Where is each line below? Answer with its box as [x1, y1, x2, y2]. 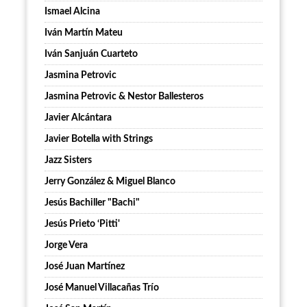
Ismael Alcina [45, 7, 100, 17]
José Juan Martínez [45, 262, 125, 272]
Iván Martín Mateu [45, 28, 123, 38]
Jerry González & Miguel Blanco [45, 177, 175, 187]
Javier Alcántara [45, 113, 112, 123]
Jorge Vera [45, 241, 88, 251]
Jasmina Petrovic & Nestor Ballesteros [45, 92, 204, 102]
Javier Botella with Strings [45, 134, 153, 145]
